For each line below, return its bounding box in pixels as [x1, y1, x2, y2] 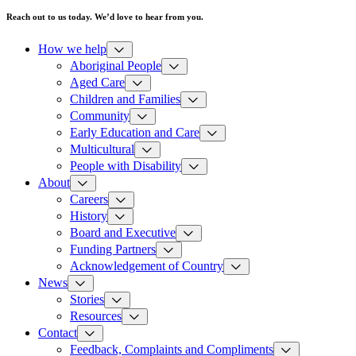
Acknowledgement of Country [70, 258, 223, 273]
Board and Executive [70, 225, 176, 239]
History [70, 208, 107, 222]
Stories [70, 292, 104, 306]
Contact [38, 325, 77, 339]
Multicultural [70, 141, 134, 156]
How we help [38, 41, 106, 56]
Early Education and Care [70, 125, 199, 139]
